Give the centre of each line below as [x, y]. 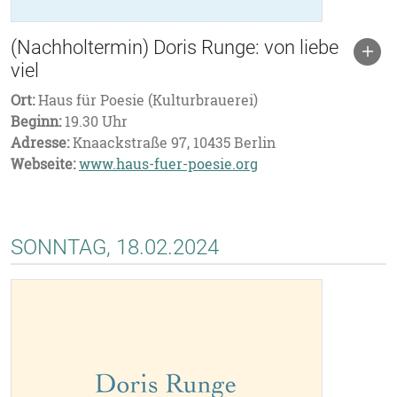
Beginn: [36, 121]
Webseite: [43, 164]
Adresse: [40, 143]
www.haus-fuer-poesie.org [168, 164]
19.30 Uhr [94, 121]
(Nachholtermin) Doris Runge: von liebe [175, 47]
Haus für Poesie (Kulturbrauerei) [146, 100]
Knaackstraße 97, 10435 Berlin [172, 143]
